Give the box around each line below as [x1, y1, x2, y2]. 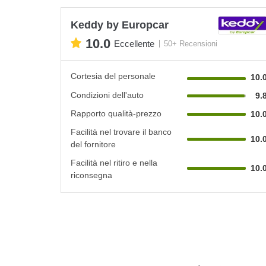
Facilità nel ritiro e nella [71, 157, 157, 167]
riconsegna [71, 170, 112, 180]
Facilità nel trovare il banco [71, 126, 172, 137]
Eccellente [114, 39, 154, 49]
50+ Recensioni [164, 39, 217, 49]
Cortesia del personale [71, 71, 156, 81]
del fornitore [71, 139, 116, 149]
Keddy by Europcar [71, 18, 169, 31]
